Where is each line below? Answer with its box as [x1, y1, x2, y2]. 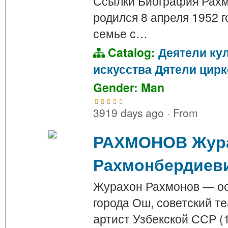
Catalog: [105, 44, 158, 61]
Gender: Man [93, 79, 164, 96]
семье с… [93, 25, 148, 42]
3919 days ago [93, 105, 167, 121]
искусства [93, 61, 152, 78]
